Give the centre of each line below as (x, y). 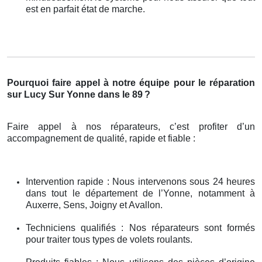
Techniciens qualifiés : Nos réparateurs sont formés (140, 227)
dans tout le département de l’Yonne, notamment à (140, 193)
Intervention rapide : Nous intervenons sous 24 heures (140, 181)
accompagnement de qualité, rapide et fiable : (101, 138)
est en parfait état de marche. (85, 9)
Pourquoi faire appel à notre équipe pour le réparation (131, 82)
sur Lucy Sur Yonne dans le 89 (75, 94)
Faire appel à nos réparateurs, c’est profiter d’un (131, 126)
